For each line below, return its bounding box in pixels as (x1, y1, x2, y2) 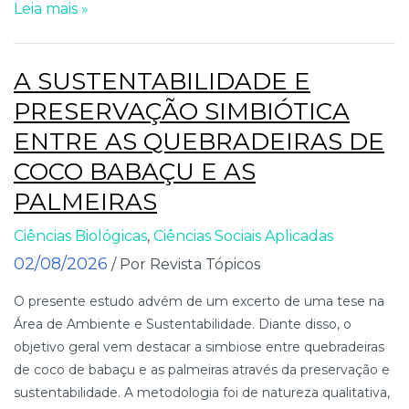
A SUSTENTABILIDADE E (14, 66, 310, 96)
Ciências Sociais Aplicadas (153, 226, 333, 245)
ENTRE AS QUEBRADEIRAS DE (14, 126, 384, 156)
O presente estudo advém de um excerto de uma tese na (14, 292, 384, 309)
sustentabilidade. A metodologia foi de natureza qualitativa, (14, 383, 390, 401)
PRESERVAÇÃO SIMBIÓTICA (14, 96, 350, 126)
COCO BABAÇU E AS (14, 156, 256, 186)
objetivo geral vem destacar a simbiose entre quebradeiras (14, 338, 384, 355)
